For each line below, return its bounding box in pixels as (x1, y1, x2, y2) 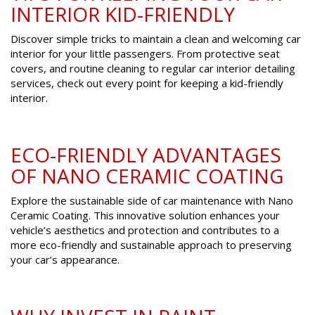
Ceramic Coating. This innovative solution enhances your (11, 208, 280, 223)
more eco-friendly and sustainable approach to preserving (11, 238, 292, 252)
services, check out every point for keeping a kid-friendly (11, 76, 283, 91)
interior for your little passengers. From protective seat (11, 46, 280, 61)
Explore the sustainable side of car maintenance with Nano (11, 193, 293, 208)
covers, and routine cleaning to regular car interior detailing (11, 61, 295, 76)
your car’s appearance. (11, 252, 120, 267)
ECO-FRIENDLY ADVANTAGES (11, 141, 281, 169)
